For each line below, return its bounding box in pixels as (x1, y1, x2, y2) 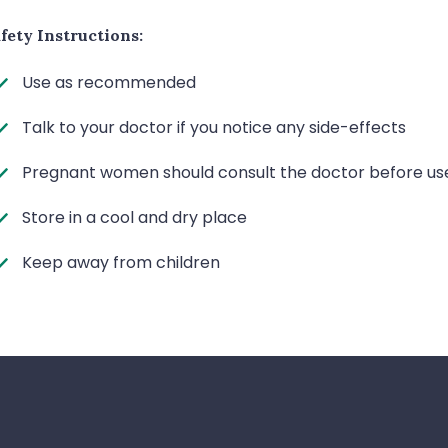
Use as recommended (22, 70, 196, 94)
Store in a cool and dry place (22, 205, 247, 229)
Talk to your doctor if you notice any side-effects (22, 115, 406, 139)
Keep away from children (22, 250, 220, 274)
